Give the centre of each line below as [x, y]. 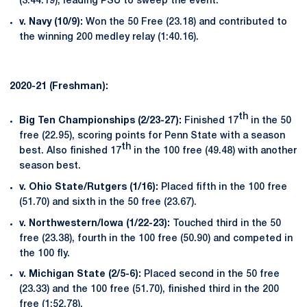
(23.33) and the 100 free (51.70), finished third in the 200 [149, 290]
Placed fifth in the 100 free [224, 187]
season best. [50, 166]
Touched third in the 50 [227, 223]
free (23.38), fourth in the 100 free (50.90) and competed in [156, 238]
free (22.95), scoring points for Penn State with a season [152, 136]
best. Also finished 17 [70, 151]
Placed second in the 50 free [212, 275]
